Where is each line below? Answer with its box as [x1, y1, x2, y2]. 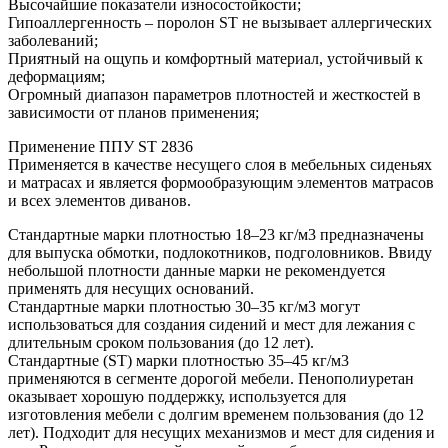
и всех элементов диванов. [8, 191, 191, 209]
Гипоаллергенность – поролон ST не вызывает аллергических [8, 13, 432, 31]
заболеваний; [8, 31, 98, 49]
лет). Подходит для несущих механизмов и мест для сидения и [8, 423, 435, 441]
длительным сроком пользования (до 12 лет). [8, 333, 314, 351]
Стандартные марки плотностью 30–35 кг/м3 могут [8, 297, 360, 315]
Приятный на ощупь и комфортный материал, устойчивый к [8, 49, 423, 67]
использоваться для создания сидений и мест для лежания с [8, 315, 415, 333]
